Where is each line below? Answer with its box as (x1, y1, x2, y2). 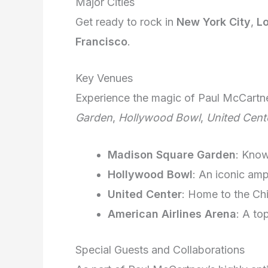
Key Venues (75, 72, 133, 85)
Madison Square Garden (108, 148, 236, 162)
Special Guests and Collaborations (75, 243, 245, 257)
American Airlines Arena (108, 208, 236, 221)
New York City (176, 15, 251, 28)
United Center (108, 188, 182, 201)
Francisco (75, 35, 127, 48)
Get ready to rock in (75, 15, 176, 28)
